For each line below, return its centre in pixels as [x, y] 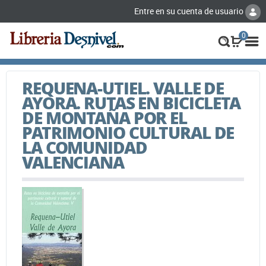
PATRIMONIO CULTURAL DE [128, 132]
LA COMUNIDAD [85, 147]
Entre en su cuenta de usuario [190, 11]
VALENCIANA [73, 162]
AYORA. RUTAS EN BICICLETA [132, 102]
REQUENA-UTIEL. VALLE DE [123, 88]
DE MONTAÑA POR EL [104, 117]
